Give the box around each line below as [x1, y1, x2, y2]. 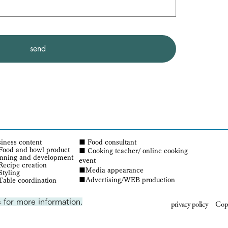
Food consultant [85, 139, 136, 146]
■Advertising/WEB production [79, 177, 175, 183]
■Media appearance [79, 167, 144, 174]
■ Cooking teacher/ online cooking [79, 148, 188, 154]
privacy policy [170, 201, 208, 208]
